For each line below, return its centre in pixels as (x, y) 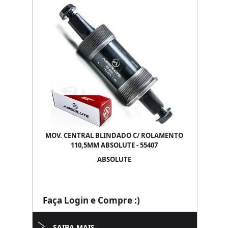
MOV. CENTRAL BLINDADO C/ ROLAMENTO (114, 135)
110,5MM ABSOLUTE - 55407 (114, 145)
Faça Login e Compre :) (91, 200)
